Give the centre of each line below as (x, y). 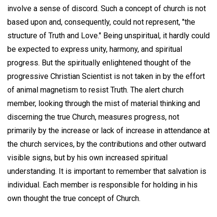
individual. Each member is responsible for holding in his (102, 185)
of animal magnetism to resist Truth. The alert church (95, 90)
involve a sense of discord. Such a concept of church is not (107, 8)
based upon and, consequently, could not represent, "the (101, 22)
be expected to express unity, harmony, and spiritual (95, 49)
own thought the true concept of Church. (74, 198)
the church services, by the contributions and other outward (107, 144)
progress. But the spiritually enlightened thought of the (99, 62)
